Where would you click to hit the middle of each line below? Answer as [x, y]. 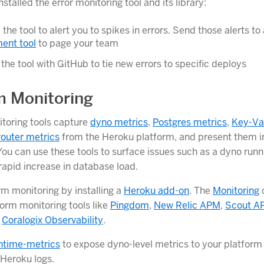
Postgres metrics [190, 122]
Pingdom [130, 205]
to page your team [77, 44]
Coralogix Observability [52, 220]
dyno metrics [119, 122]
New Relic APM [187, 205]
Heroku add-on [156, 190]
